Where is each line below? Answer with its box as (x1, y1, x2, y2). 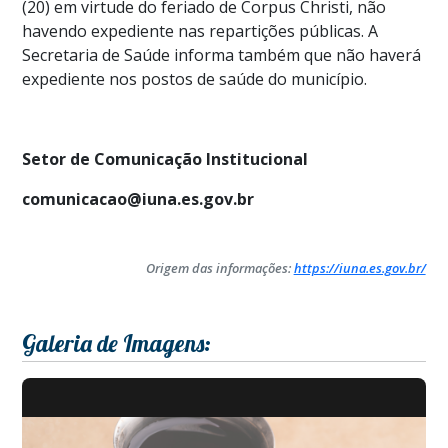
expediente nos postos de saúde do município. (22, 68, 368, 91)
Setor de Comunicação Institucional (22, 148, 309, 171)
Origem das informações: (145, 259, 294, 278)
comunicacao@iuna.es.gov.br (22, 188, 255, 211)
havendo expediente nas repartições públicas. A (22, 20, 379, 43)
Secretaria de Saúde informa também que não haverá (22, 44, 422, 67)
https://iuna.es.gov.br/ (293, 259, 426, 278)
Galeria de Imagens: (22, 329, 212, 359)
